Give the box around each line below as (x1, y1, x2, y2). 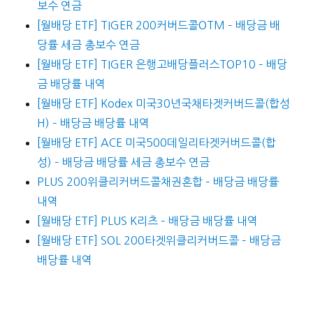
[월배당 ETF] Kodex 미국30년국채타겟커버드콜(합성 (36, 98, 290, 110)
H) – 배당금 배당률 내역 (36, 117, 150, 129)
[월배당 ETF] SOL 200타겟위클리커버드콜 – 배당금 (36, 235, 281, 247)
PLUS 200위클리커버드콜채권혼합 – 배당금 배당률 (36, 176, 279, 188)
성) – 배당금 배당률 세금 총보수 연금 (36, 156, 210, 168)
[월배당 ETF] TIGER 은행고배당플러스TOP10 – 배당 (36, 59, 287, 71)
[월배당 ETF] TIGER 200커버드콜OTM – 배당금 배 (36, 20, 280, 31)
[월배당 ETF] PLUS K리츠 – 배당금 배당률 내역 (36, 215, 258, 227)
